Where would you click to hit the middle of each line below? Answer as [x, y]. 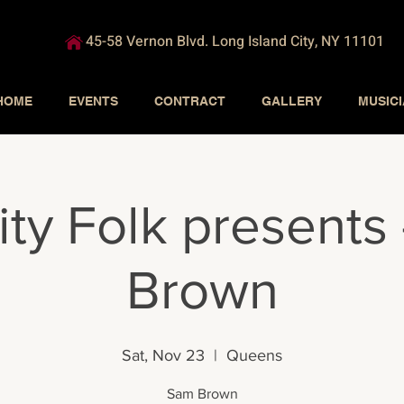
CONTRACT [190, 101]
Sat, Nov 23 [163, 355]
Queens [254, 355]
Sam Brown [202, 394]
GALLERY [292, 101]
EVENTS [93, 101]
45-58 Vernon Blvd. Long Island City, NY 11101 [237, 41]
